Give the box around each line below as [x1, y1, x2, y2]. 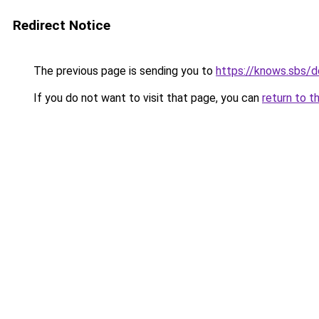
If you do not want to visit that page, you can [31, 91, 262, 105]
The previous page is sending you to [31, 64, 216, 78]
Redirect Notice [13, 17, 110, 33]
